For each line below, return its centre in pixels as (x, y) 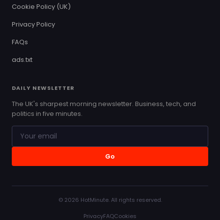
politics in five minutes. (47, 113)
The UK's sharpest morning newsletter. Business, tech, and (104, 104)
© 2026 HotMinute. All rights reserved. (110, 200)
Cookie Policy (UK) (41, 6)
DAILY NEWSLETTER (43, 88)
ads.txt (22, 59)
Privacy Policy (33, 24)
